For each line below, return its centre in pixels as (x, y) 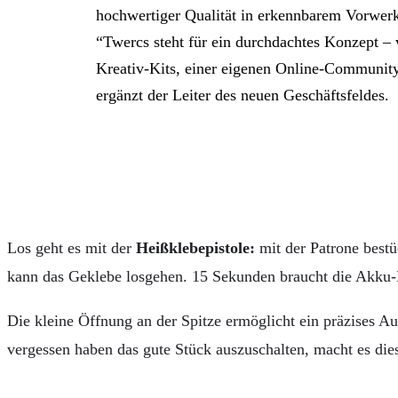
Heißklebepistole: (195, 247)
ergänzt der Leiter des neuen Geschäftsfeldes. (243, 95)
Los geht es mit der (69, 247)
